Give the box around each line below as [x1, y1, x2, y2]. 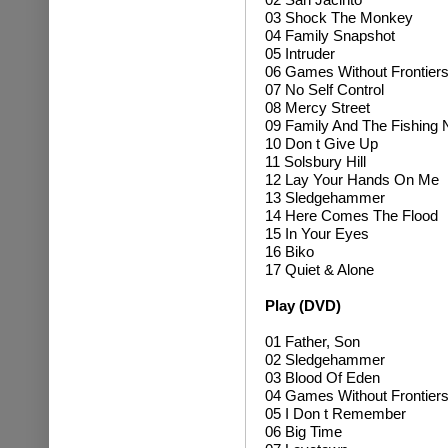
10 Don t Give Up [264, 135, 378, 152]
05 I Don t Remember [264, 405, 406, 422]
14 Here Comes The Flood [264, 207, 438, 224]
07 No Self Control [264, 81, 384, 98]
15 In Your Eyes [264, 225, 369, 242]
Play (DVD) [264, 297, 341, 314]
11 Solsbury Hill [264, 153, 366, 170]
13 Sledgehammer [264, 189, 385, 206]
